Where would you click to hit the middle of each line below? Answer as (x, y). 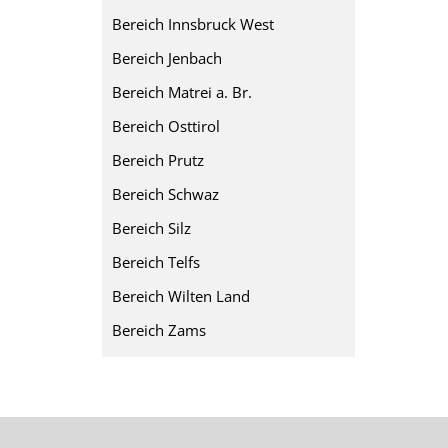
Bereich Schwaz (165, 194)
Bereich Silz (151, 228)
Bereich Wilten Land (181, 296)
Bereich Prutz (158, 160)
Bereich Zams (159, 330)
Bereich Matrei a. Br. (182, 92)
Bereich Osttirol (166, 126)
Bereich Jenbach (167, 58)
